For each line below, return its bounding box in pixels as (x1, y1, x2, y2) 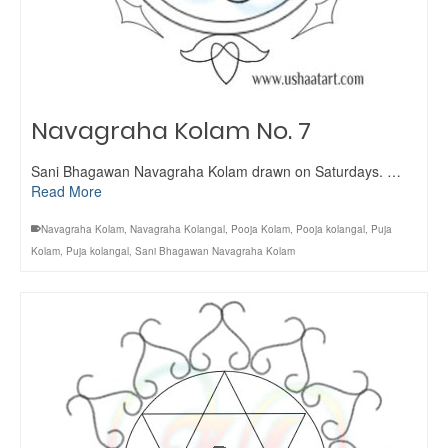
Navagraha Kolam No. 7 (31, 114, 311, 147)
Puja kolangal (66, 244, 129, 258)
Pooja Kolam (231, 222, 290, 236)
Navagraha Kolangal (130, 222, 225, 236)
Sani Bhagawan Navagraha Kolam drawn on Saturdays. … (31, 161, 401, 181)
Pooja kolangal (296, 222, 365, 236)
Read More (31, 181, 102, 201)
